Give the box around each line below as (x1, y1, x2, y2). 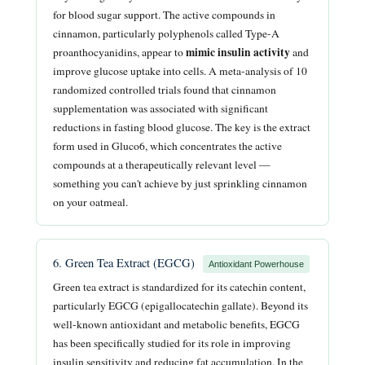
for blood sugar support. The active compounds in (53, 7, 275, 22)
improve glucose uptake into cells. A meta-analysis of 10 (53, 63, 307, 78)
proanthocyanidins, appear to (53, 44, 186, 59)
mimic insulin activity (186, 43, 290, 60)
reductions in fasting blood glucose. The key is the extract (53, 119, 310, 134)
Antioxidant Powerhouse (209, 259, 304, 270)
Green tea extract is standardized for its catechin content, (53, 279, 306, 295)
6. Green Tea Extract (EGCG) (53, 254, 198, 270)
